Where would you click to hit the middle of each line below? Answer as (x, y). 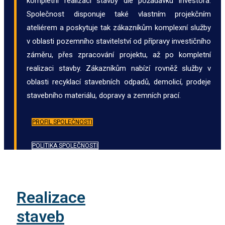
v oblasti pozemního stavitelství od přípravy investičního (119, 41)
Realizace (51, 198)
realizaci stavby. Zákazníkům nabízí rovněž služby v (119, 68)
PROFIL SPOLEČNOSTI (62, 122)
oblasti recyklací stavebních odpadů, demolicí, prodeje (119, 82)
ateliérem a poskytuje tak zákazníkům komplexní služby (119, 27)
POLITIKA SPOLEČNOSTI (65, 145)
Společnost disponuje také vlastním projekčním (119, 14)
